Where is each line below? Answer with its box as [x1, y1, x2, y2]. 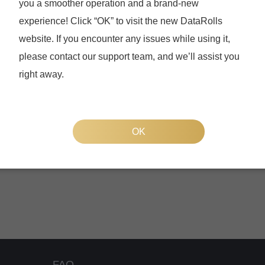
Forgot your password [21, 77, 103, 86]
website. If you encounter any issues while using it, [19, 33, 230, 44]
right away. [19, 69, 64, 79]
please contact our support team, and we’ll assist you [19, 51, 240, 62]
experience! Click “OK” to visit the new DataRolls [19, 15, 222, 26]
